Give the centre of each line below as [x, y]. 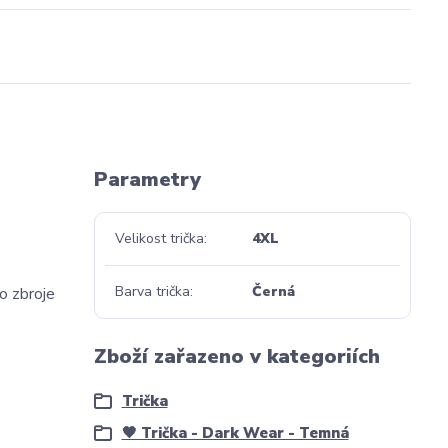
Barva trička [152, 291]
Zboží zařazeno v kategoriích [236, 356]
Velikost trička [159, 238]
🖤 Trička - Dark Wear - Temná [235, 432]
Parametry [147, 179]
